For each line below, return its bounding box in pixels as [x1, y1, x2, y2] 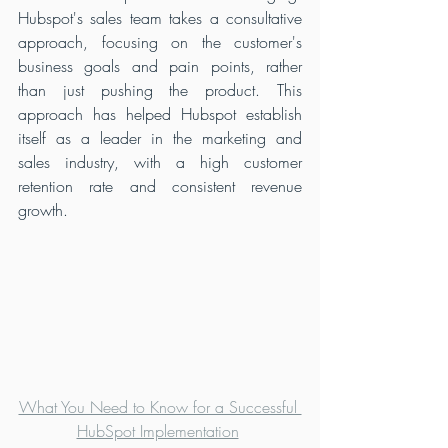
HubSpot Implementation [76, 420, 239, 443]
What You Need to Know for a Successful [18, 396, 302, 419]
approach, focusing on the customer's [18, 31, 302, 54]
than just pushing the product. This [18, 79, 302, 102]
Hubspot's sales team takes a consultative [18, 7, 302, 30]
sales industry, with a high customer [18, 151, 302, 174]
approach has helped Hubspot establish [18, 103, 302, 126]
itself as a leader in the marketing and [18, 127, 302, 150]
